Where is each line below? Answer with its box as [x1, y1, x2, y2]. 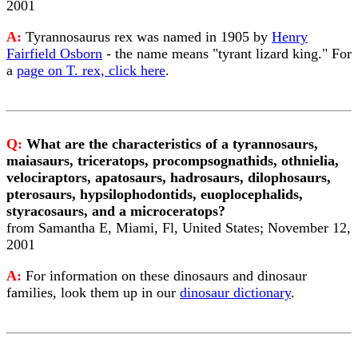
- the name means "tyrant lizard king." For [102, 46, 352, 62]
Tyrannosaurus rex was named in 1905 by [26, 29, 272, 45]
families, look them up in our [6, 284, 180, 300]
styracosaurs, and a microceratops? [6, 203, 225, 219]
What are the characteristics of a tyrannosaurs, [26, 136, 318, 152]
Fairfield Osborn [6, 46, 102, 62]
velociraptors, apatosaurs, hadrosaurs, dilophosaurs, [6, 169, 331, 185]
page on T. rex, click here [17, 62, 165, 78]
